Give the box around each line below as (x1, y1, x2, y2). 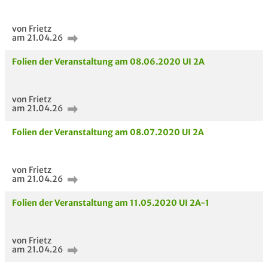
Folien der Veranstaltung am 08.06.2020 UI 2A (12, 56, 205, 67)
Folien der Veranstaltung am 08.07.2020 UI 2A (12, 127, 204, 138)
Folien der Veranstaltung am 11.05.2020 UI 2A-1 (12, 197, 209, 208)
